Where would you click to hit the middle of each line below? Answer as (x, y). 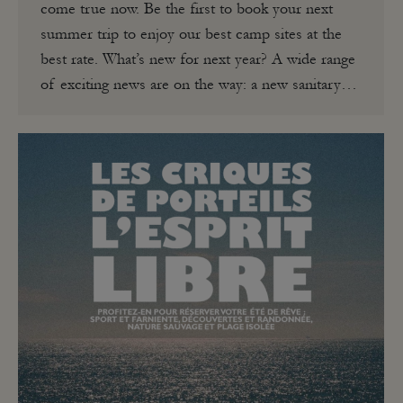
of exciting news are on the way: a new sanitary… (199, 84)
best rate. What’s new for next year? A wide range (198, 59)
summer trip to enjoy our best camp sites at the (191, 34)
